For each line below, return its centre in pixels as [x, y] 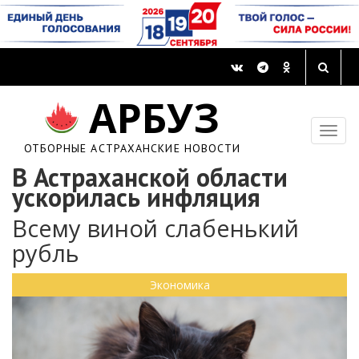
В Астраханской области [150, 177]
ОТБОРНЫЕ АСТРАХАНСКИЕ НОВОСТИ [132, 149]
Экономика [179, 285]
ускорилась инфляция [136, 198]
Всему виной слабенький [155, 228]
